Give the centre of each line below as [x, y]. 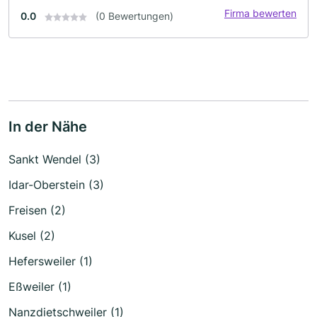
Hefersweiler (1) [51, 261]
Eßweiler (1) [40, 287]
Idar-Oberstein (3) [56, 185]
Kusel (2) [32, 236]
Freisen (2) [37, 210]
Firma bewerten [260, 13]
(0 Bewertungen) [134, 16]
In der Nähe [48, 127]
